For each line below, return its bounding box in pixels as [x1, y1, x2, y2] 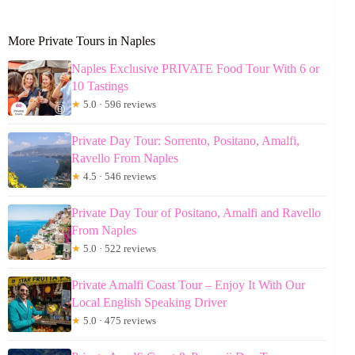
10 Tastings [71, 79, 128, 94]
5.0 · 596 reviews [81, 98, 156, 111]
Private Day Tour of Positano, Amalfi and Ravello [71, 206, 321, 220]
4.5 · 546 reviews [81, 170, 156, 183]
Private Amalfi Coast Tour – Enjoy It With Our [71, 278, 305, 292]
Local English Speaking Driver [71, 296, 227, 310]
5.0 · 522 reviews [81, 242, 156, 255]
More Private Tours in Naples [8, 34, 155, 48]
